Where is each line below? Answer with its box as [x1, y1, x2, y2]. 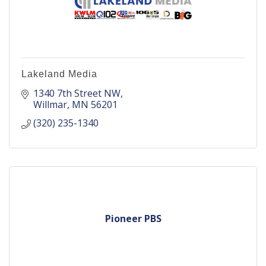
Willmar [33, 98, 67, 111]
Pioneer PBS [104, 212, 161, 225]
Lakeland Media [21, 69, 97, 79]
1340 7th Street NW [33, 87, 121, 100]
